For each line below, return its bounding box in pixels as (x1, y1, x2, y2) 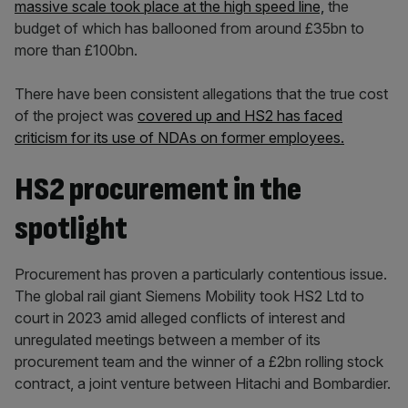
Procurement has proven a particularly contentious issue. (15, 265, 387, 284)
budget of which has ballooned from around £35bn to (15, 19, 364, 38)
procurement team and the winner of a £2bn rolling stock (15, 352, 383, 372)
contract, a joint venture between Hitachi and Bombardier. (15, 374, 391, 393)
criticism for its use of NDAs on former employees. (15, 128, 344, 148)
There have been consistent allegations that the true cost (15, 85, 388, 104)
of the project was (15, 107, 138, 126)
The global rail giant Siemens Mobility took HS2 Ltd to (15, 287, 364, 306)
